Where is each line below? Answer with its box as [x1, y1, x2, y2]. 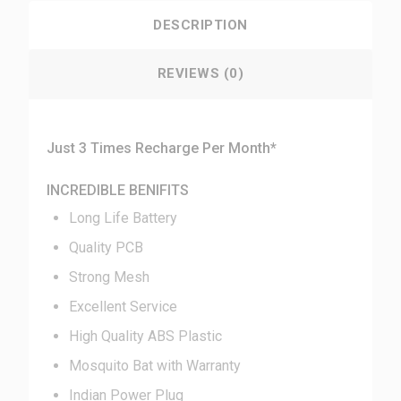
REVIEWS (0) [157, 65, 244, 81]
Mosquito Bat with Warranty [69, 357, 242, 374]
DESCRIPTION [153, 17, 248, 33]
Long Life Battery [69, 209, 178, 226]
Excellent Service [69, 298, 178, 315]
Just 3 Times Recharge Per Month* [47, 140, 277, 157]
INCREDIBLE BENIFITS [47, 182, 190, 199]
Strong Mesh [69, 269, 150, 286]
